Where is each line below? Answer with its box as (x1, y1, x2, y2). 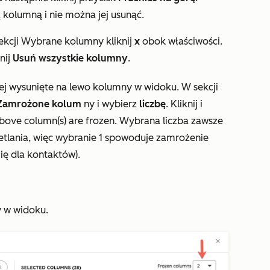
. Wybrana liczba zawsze (115, 115, 223, 127)
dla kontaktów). (11, 149, 80, 161)
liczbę (139, 98, 166, 110)
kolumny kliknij (62, 36, 134, 48)
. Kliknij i (166, 98, 202, 110)
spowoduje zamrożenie (102, 132, 209, 144)
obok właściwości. (140, 36, 222, 48)
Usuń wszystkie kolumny (13, 52, 128, 64)
